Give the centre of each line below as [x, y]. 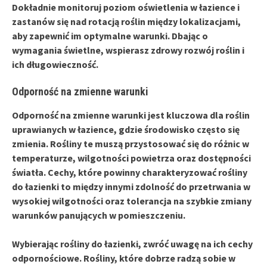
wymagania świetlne [56, 50]
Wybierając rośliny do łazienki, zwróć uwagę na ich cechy [132, 243]
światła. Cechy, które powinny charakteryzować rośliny [130, 172]
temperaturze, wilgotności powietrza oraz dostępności [131, 158]
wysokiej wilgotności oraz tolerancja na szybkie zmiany [132, 201]
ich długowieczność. [55, 64]
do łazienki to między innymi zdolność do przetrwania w [131, 186]
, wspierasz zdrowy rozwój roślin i [173, 50]
